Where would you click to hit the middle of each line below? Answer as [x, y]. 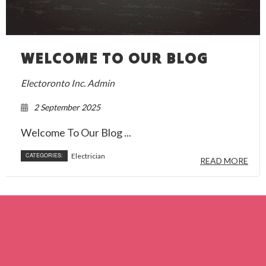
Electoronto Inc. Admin [68, 83]
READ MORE [224, 160]
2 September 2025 [67, 107]
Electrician [88, 156]
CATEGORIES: [44, 155]
